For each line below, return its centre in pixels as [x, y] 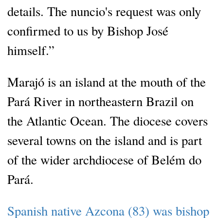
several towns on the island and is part [105, 140]
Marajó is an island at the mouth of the [107, 82]
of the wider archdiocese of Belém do [104, 160]
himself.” [31, 50]
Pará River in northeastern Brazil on [100, 101]
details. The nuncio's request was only [104, 11]
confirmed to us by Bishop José [88, 31]
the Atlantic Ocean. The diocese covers [108, 121]
